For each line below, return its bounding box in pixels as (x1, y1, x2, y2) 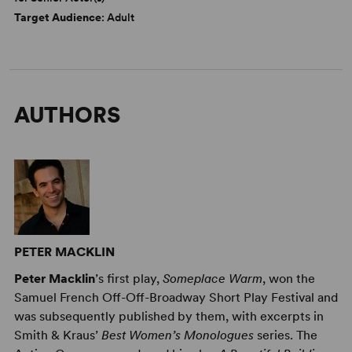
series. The (253, 327, 317, 343)
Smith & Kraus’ (13, 327, 101, 343)
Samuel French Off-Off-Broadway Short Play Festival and (13, 289, 338, 305)
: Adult (101, 10, 134, 24)
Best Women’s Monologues (101, 327, 254, 343)
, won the (262, 270, 315, 286)
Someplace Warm (162, 270, 262, 286)
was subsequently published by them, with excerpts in (13, 308, 324, 324)
